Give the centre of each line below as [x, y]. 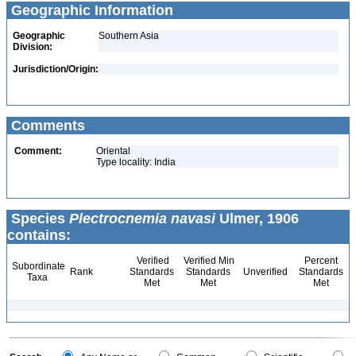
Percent [321, 261]
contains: [39, 235]
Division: [33, 47]
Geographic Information [90, 10]
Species [38, 219]
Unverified [264, 272]
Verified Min [208, 261]
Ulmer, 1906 [257, 219]
